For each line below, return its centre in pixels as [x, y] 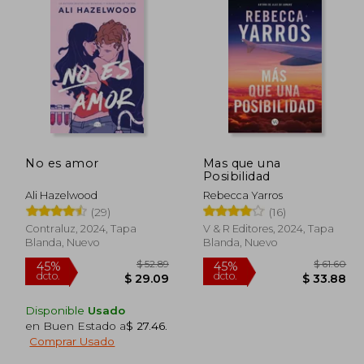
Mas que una [242, 163]
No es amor [62, 163]
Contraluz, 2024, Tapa [81, 228]
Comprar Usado [72, 341]
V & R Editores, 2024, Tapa [268, 228]
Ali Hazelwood [62, 195]
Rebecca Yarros [243, 195]
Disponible [57, 310]
